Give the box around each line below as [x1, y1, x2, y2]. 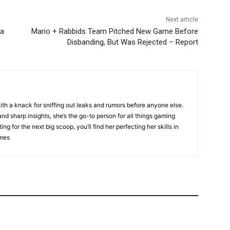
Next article [165, 16, 198, 23]
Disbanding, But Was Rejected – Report [67, 37, 198, 47]
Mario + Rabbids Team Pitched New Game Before [31, 27, 198, 36]
